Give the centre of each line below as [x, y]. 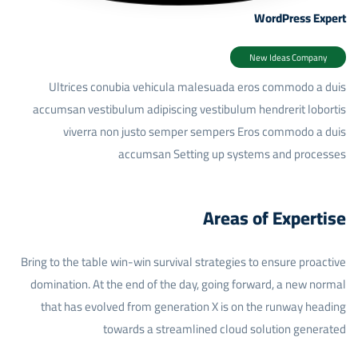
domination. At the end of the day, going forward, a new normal [188, 284]
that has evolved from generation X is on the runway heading [193, 306]
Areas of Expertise [274, 218]
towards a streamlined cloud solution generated [224, 328]
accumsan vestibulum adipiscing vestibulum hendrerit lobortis [189, 109]
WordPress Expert [300, 18]
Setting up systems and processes [259, 153]
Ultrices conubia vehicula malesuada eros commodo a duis [197, 86]
